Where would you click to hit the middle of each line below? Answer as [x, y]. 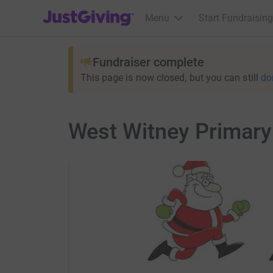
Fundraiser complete [148, 62]
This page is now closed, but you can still [169, 78]
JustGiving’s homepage [92, 10]
